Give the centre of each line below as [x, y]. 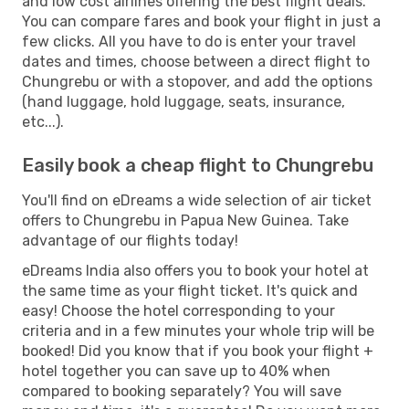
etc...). [43, 121]
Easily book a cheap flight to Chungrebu [198, 165]
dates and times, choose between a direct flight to [196, 61]
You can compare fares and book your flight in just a [201, 21]
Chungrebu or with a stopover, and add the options [197, 81]
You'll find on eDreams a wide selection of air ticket [197, 200]
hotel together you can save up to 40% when [176, 371]
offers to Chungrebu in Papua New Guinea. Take [185, 220]
